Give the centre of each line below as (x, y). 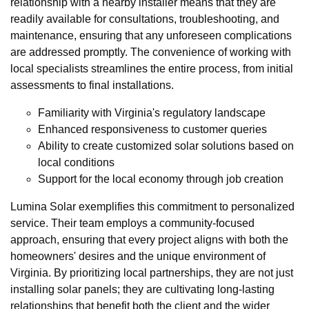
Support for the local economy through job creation (161, 179)
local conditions (76, 162)
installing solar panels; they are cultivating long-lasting (142, 289)
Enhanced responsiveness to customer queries (152, 129)
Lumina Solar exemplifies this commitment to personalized (152, 206)
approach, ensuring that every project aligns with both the (149, 239)
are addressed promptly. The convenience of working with (151, 52)
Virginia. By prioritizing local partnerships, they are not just (152, 272)
